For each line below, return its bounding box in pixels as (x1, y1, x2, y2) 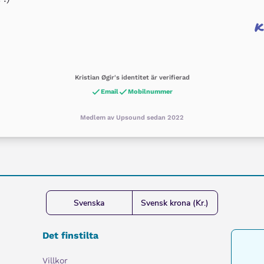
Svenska (74, 197, 105, 209)
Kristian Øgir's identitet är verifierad (74, 74, 190, 81)
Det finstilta (42, 230, 99, 241)
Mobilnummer (128, 88, 173, 95)
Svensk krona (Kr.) (141, 197, 209, 209)
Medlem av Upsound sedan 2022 (80, 114, 184, 121)
